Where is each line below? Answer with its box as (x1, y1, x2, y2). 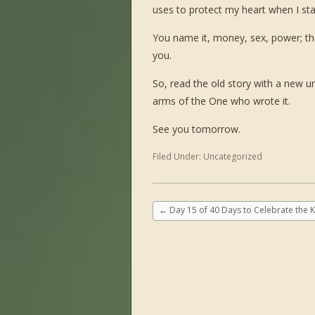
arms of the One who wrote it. (153, 94, 290, 108)
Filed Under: (153, 150, 203, 162)
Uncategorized (203, 150, 262, 162)
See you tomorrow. (153, 122, 240, 136)
